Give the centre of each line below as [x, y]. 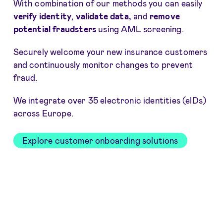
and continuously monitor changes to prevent [103, 65]
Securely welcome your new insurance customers [110, 52]
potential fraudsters [55, 29]
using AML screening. [141, 29]
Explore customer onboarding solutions [100, 140]
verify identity [42, 16]
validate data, [103, 16]
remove [164, 16]
